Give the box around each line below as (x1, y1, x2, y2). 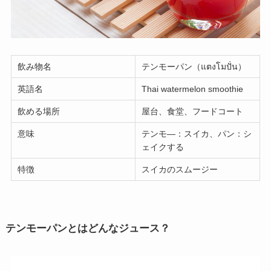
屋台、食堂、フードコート (142, 106, 244, 117)
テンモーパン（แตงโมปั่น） (142, 62, 247, 72)
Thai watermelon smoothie (142, 84, 244, 94)
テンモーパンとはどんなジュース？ (5, 223, 170, 235)
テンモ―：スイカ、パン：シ (142, 129, 252, 139)
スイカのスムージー (142, 165, 218, 175)
